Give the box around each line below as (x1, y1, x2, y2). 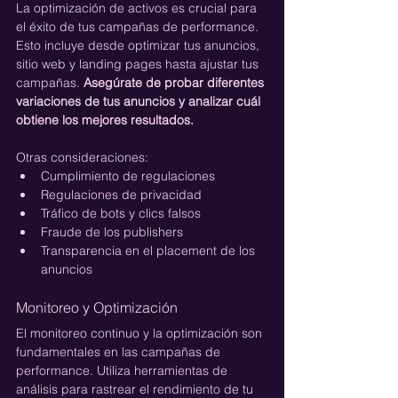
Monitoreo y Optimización (16, 298, 178, 316)
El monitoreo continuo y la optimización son (16, 324, 266, 341)
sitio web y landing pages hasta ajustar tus (16, 55, 262, 72)
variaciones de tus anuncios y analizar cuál (16, 92, 264, 109)
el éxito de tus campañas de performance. (16, 18, 262, 35)
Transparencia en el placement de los (41, 242, 259, 259)
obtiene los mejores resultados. (16, 111, 194, 128)
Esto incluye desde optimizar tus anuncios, (16, 36, 263, 53)
